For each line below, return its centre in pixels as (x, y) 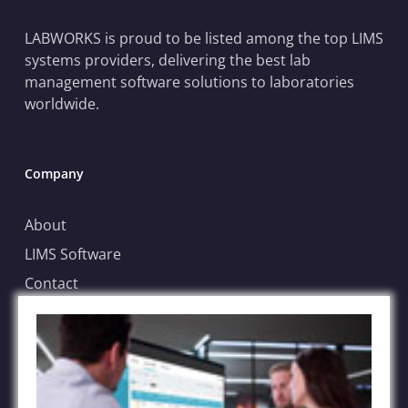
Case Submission (82, 342)
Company (54, 174)
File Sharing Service (90, 371)
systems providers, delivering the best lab (167, 61)
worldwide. (61, 104)
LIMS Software (72, 255)
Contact (51, 284)
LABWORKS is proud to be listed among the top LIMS (204, 39)
